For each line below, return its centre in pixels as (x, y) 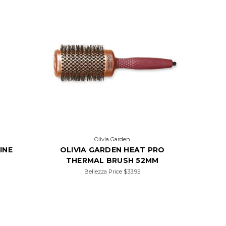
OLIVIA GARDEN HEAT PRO (112, 150)
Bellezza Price (104, 171)
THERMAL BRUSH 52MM (112, 160)
